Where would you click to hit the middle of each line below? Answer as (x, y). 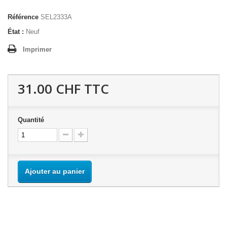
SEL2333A (56, 17)
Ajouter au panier (55, 171)
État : (16, 32)
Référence (23, 17)
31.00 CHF (49, 89)
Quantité (31, 120)
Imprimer (37, 49)
